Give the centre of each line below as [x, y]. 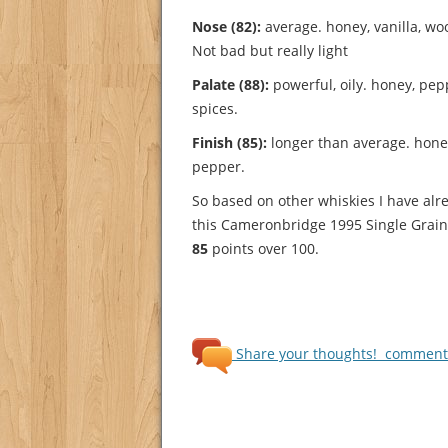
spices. [215, 108]
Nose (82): [226, 26]
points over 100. [263, 248]
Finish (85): [229, 142]
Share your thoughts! [306, 354]
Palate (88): [230, 84]
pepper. [218, 166]
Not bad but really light [270, 50]
